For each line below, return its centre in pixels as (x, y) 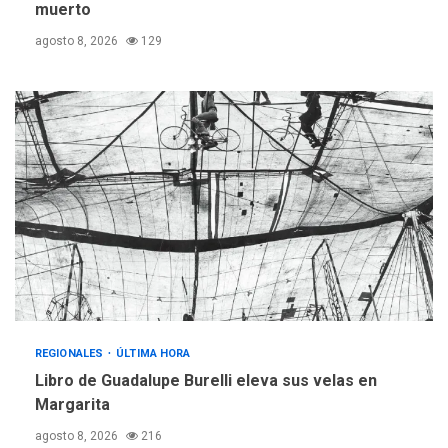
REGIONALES (71, 354)
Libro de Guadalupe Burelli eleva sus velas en (206, 381)
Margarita (72, 405)
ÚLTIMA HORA (153, 354)
